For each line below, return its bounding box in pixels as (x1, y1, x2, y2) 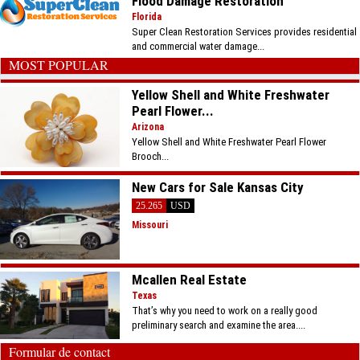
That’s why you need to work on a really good (132, 304, 318, 317)
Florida (132, 10, 162, 22)
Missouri (132, 219, 169, 231)
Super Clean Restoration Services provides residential (132, 25, 358, 38)
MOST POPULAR (9, 55, 108, 73)
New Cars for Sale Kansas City (132, 178, 305, 195)
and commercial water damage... (132, 39, 265, 52)
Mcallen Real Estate (132, 271, 247, 288)
